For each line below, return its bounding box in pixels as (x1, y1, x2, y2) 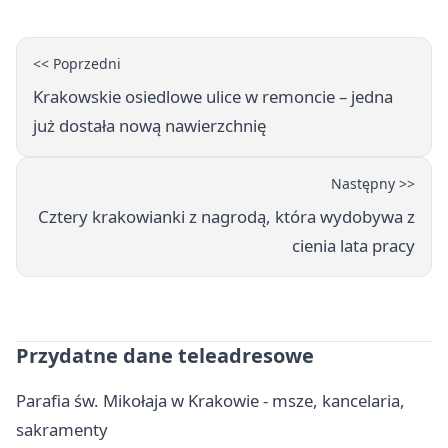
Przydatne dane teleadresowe (16, 342, 314, 370)
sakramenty (16, 418, 108, 442)
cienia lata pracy (292, 234, 415, 258)
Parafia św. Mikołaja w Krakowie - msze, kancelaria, (16, 389, 405, 413)
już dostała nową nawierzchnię (33, 114, 266, 138)
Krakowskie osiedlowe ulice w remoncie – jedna (33, 85, 393, 109)
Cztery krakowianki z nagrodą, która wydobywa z (38, 205, 415, 229)
